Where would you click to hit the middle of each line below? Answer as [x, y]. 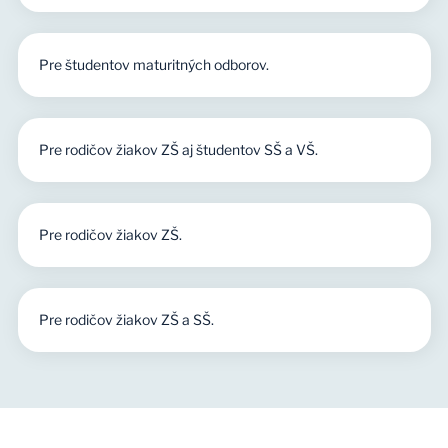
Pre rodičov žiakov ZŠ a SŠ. [126, 319]
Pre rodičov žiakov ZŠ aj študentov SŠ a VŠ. [178, 149]
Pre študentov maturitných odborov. [153, 64]
